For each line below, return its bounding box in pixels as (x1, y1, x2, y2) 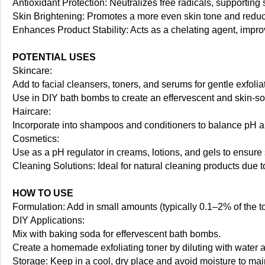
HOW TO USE (12, 188, 73, 199)
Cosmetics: (12, 134, 59, 144)
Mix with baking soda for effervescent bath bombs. (12, 229, 221, 240)
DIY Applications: (12, 215, 85, 226)
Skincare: (12, 66, 52, 76)
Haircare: (12, 106, 51, 117)
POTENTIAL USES (12, 52, 96, 63)
